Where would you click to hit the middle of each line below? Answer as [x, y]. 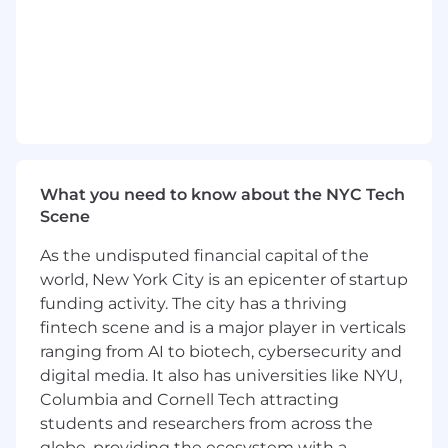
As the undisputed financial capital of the [204, 255]
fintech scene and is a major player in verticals [223, 327]
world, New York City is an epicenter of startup [224, 279]
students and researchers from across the [206, 423]
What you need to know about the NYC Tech [222, 194]
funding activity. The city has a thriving [193, 303]
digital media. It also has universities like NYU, [221, 375]
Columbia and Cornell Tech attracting [189, 399]
